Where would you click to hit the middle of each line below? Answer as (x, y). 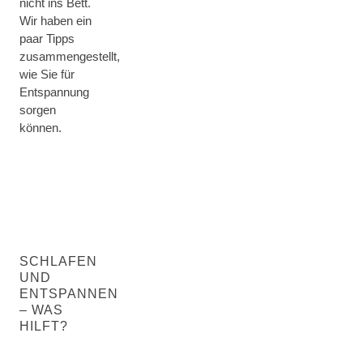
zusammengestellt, (70, 56)
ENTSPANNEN (69, 293)
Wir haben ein (56, 20)
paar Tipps (47, 38)
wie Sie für (47, 74)
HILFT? (44, 326)
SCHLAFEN (58, 261)
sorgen (38, 109)
